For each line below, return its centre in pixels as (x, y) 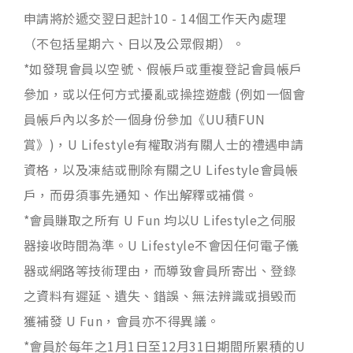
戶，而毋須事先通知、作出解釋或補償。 (141, 194)
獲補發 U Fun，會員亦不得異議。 (122, 320)
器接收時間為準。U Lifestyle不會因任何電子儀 (161, 245)
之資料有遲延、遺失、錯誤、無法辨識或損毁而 (160, 295)
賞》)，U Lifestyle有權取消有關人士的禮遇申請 (164, 144)
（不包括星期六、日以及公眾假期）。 (134, 43)
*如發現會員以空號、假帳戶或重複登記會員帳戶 (163, 68)
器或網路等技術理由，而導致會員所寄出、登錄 (160, 270)
